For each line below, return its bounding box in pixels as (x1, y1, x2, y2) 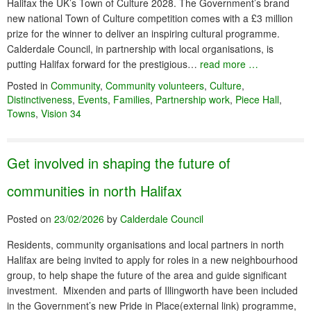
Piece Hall (235, 92, 279, 106)
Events (78, 92, 108, 106)
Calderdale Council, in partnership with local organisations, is (7, 42, 274, 56)
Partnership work (155, 92, 230, 106)
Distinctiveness (7, 92, 72, 106)
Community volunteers (106, 78, 204, 92)
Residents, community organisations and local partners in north (7, 237, 284, 251)
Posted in (7, 78, 51, 92)
